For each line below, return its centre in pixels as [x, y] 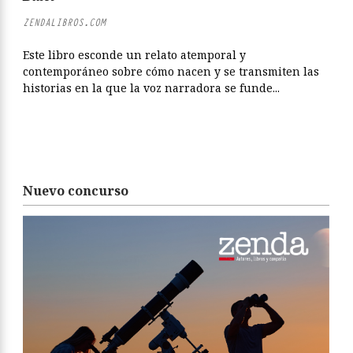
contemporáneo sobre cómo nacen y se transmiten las [171, 71]
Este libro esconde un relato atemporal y [134, 55]
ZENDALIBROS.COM [64, 22]
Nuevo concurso [76, 191]
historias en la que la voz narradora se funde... [151, 88]
